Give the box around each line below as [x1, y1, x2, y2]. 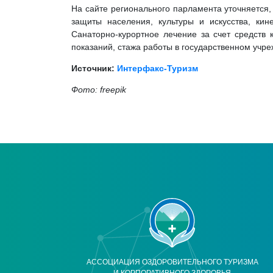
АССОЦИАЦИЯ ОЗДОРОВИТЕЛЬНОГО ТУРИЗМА [86, 257, 258, 266]
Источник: [71, 63, 117, 73]
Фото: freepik [71, 85, 126, 94]
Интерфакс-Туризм [117, 63, 198, 73]
